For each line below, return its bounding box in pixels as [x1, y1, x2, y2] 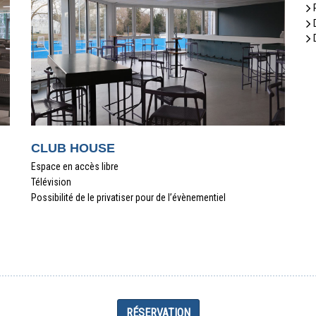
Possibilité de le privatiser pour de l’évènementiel [31, 192, 226, 203]
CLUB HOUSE [31, 141, 115, 156]
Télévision [31, 176, 71, 188]
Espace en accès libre [31, 161, 119, 172]
